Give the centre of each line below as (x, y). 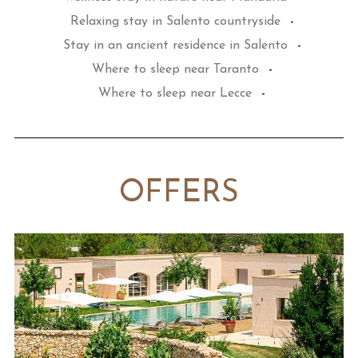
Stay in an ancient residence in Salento (175, 46)
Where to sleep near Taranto (175, 70)
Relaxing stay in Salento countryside (175, 22)
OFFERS (179, 194)
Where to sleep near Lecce (175, 93)
